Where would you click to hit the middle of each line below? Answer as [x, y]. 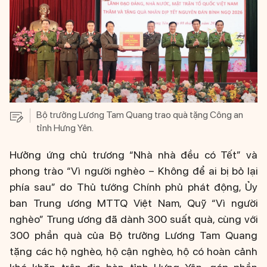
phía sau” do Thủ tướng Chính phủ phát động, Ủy [133, 187]
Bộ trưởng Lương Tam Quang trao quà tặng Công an [140, 115]
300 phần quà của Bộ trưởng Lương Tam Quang [133, 235]
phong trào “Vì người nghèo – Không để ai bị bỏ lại [133, 171]
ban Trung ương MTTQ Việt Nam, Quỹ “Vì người [133, 203]
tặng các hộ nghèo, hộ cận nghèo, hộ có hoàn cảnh [133, 252]
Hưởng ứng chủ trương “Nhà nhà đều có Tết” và [133, 155]
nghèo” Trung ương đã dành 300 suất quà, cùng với [133, 219]
